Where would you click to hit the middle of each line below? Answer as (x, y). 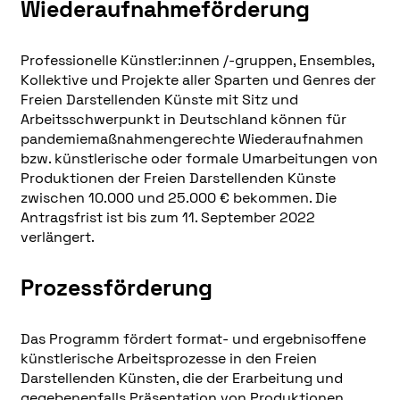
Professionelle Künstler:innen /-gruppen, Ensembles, (197, 60)
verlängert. (57, 237)
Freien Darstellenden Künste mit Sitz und (159, 99)
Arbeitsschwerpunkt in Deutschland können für (183, 119)
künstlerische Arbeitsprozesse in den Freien (168, 358)
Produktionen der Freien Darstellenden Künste (178, 178)
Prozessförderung (116, 288)
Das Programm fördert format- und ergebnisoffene (193, 338)
